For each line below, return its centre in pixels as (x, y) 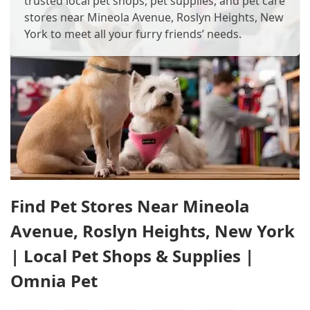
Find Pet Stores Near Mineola (130, 206)
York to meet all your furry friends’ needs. (133, 34)
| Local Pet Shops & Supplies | (132, 256)
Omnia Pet (54, 281)
